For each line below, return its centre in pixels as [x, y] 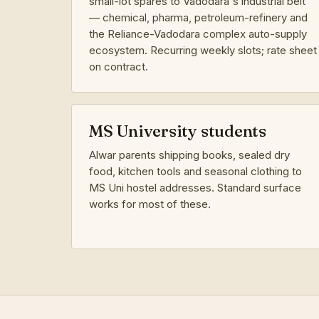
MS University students [178, 131]
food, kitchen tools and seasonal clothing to [195, 171]
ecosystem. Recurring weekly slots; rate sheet [203, 50]
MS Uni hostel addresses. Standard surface [195, 187]
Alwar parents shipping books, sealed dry [189, 155]
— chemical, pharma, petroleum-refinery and [198, 17]
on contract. [119, 66]
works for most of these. [150, 204]
